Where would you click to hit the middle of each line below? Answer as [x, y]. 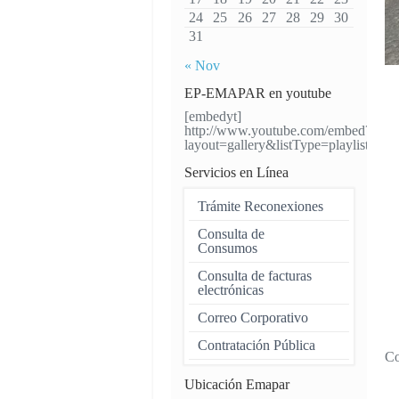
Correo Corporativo [253, 318]
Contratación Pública [256, 345]
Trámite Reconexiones [261, 206]
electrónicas [231, 290]
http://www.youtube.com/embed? [278, 130]
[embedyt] [213, 116]
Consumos [228, 248]
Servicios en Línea [236, 172]
